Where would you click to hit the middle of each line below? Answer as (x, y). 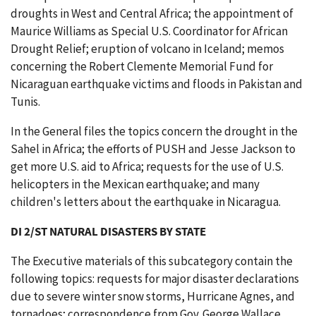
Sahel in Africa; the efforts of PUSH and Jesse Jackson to (153, 149)
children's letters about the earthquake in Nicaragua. (146, 202)
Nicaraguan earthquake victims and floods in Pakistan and (157, 84)
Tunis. (25, 102)
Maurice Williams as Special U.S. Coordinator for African (149, 31)
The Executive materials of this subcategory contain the (152, 261)
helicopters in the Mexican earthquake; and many (135, 184)
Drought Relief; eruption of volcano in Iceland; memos (147, 49)
